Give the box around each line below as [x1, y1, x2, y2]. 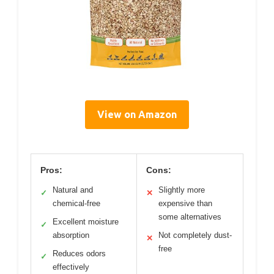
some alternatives [158, 212, 221, 222]
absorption [53, 231, 89, 240]
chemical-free [53, 199, 100, 209]
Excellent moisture [53, 217, 119, 227]
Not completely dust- [158, 231, 232, 240]
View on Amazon [97, 109, 177, 120]
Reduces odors [53, 249, 106, 259]
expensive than [158, 199, 212, 209]
